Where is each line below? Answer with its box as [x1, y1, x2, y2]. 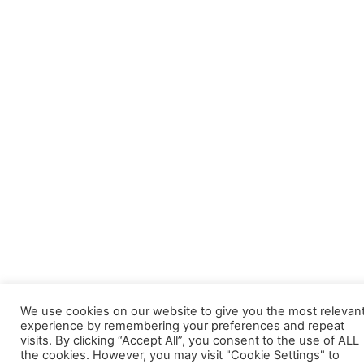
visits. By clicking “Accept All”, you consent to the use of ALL [20, 333, 359, 348]
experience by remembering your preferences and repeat [20, 318, 344, 333]
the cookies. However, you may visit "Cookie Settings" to [20, 348, 340, 362]
